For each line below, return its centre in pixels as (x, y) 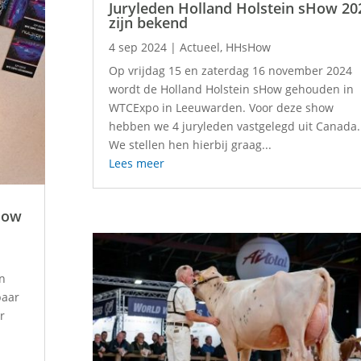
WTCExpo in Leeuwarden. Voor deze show (222, 107)
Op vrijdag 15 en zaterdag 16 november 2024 (231, 70)
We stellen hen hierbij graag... (191, 144)
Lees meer (137, 163)
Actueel (200, 47)
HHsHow (249, 47)
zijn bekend (149, 22)
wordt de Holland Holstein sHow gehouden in (232, 89)
